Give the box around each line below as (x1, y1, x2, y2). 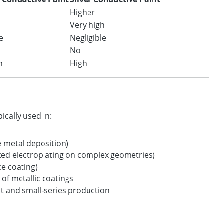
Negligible (70, 32, 106, 43)
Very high (70, 20, 105, 30)
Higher (70, 7, 95, 18)
